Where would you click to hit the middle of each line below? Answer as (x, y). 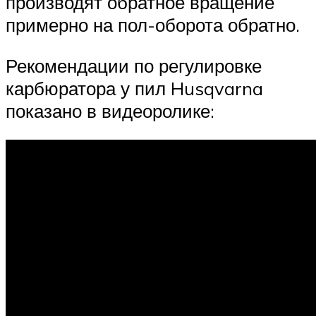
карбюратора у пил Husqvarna (134, 88)
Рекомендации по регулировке (134, 65)
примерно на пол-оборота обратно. (153, 25)
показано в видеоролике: (110, 110)
